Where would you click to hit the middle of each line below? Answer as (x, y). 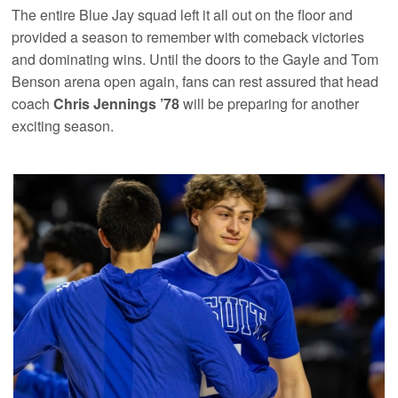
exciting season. (63, 125)
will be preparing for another (270, 103)
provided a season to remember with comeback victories (188, 36)
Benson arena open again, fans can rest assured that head (195, 81)
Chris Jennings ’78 (117, 103)
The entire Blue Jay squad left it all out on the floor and (183, 14)
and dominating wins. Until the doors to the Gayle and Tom (195, 59)
